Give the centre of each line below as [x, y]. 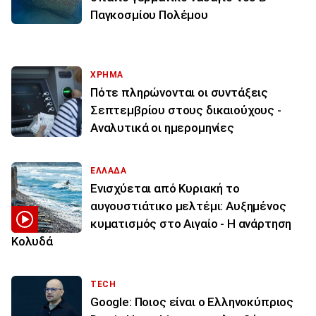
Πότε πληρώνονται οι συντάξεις [180, 92]
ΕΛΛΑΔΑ [109, 170]
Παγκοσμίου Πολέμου [149, 14]
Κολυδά [32, 241]
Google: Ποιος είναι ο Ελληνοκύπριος [192, 302]
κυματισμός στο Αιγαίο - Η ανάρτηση [191, 223]
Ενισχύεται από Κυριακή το [165, 188]
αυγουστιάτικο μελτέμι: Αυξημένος [188, 206]
